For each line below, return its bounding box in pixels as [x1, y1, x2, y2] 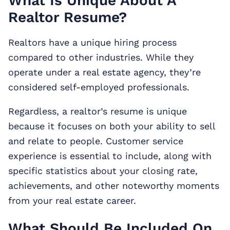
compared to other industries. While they [8, 51, 194, 63]
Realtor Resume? [8, 8, 127, 26]
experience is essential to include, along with [8, 150, 212, 161]
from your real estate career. [8, 195, 139, 206]
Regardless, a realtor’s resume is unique [8, 105, 187, 117]
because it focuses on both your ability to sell [8, 120, 215, 131]
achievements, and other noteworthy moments [8, 180, 219, 191]
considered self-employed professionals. [8, 81, 189, 92]
